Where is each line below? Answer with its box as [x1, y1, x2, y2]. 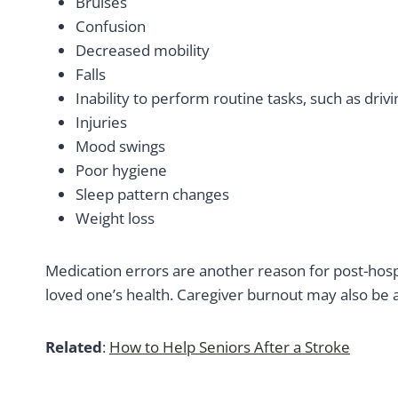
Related [45, 337, 102, 357]
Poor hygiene [76, 160, 167, 180]
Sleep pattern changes [76, 184, 229, 204]
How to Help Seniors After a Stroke [109, 337, 350, 357]
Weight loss [76, 208, 155, 228]
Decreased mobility [76, 40, 210, 60]
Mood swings [76, 136, 165, 156]
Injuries [76, 112, 127, 132]
